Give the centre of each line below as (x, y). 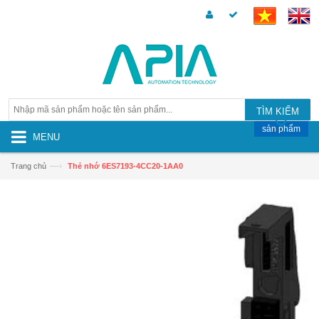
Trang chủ (28, 166)
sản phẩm (281, 129)
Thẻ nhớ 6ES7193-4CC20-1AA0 (125, 166)
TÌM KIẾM (278, 111)
